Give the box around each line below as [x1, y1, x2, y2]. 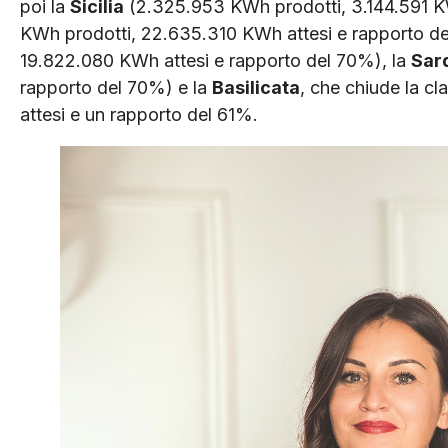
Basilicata [212, 77, 300, 99]
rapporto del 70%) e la [20, 77, 212, 99]
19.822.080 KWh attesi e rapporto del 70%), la [20, 50, 411, 72]
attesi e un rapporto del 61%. [20, 104, 258, 126]
